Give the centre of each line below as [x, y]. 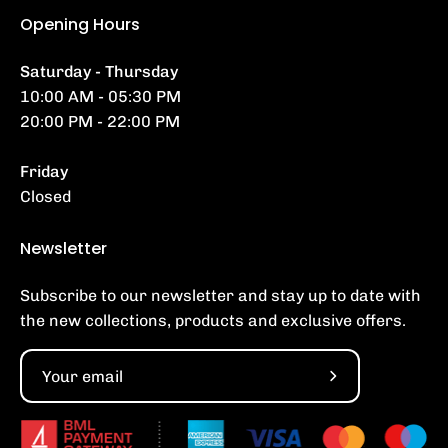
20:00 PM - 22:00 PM [100, 122]
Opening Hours [80, 25]
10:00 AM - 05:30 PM [100, 97]
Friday [44, 172]
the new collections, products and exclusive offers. [213, 321]
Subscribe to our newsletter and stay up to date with [220, 296]
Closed [45, 197]
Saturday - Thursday [99, 72]
